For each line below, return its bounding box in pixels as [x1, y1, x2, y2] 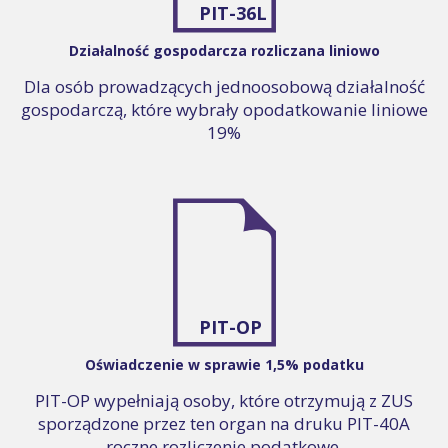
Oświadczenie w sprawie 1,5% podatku [84, 354, 364, 374]
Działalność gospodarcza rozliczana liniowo [68, 40, 380, 60]
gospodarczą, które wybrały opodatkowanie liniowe [20, 97, 428, 121]
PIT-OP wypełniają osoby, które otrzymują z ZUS [35, 388, 413, 412]
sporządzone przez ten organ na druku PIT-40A [38, 411, 410, 435]
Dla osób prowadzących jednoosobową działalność [23, 74, 425, 98]
